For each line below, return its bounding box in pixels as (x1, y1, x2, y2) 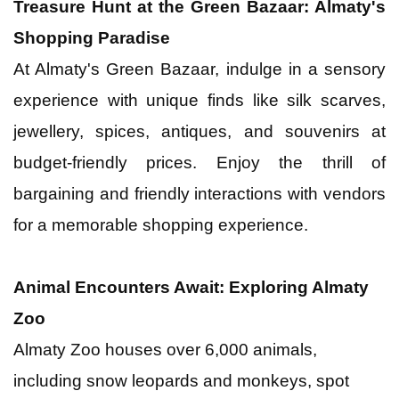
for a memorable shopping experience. (13, 215, 308, 234)
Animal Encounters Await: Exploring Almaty (13, 277, 369, 297)
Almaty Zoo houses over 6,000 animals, (13, 339, 317, 359)
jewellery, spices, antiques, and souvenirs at (13, 121, 386, 141)
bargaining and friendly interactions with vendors (13, 183, 386, 203)
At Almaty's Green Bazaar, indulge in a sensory (13, 59, 386, 78)
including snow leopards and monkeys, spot (13, 370, 349, 390)
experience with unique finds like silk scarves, (13, 90, 386, 110)
